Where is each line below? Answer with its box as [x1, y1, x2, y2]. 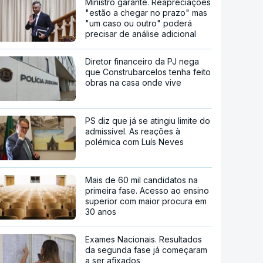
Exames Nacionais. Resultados [85, 234, 203, 244]
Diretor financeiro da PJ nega [85, 56, 200, 66]
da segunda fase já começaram [85, 244, 208, 255]
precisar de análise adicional [85, 28, 197, 39]
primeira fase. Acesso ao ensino [85, 185, 210, 195]
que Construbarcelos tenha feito [85, 66, 211, 77]
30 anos [85, 206, 117, 217]
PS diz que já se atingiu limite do [85, 115, 211, 126]
